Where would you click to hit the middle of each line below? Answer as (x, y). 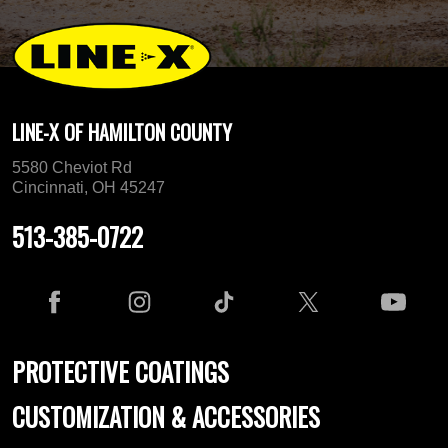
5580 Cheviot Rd (72, 168)
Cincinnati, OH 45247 (88, 188)
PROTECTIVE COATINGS (120, 372)
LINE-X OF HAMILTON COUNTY (122, 132)
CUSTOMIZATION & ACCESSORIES (166, 417)
